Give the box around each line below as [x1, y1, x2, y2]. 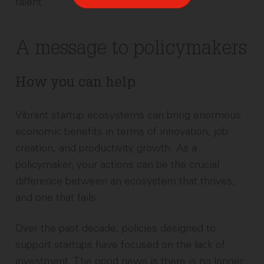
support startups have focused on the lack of [15, 238, 226, 252]
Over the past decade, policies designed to [15, 222, 216, 235]
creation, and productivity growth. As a [15, 141, 197, 155]
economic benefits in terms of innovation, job [15, 125, 229, 138]
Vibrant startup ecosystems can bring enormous [15, 108, 242, 122]
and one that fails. [15, 191, 100, 204]
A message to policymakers [15, 40, 247, 60]
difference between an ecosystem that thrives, [15, 174, 236, 188]
